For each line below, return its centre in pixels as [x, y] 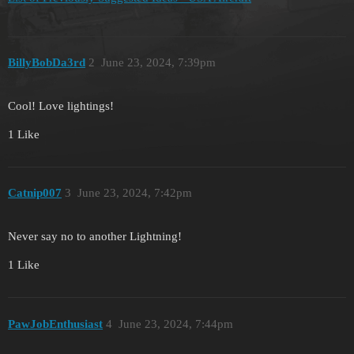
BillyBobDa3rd [47, 63]
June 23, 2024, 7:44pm [175, 324]
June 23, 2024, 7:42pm [134, 193]
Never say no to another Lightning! [95, 237]
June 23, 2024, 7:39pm [158, 63]
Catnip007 [35, 193]
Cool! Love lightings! [61, 105]
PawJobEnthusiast [55, 324]
